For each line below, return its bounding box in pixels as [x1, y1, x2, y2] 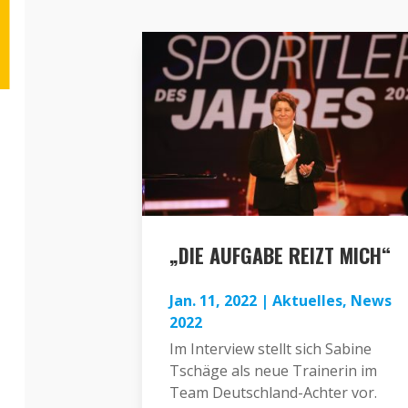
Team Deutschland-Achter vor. [168, 382, 377, 403]
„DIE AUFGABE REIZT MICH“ [168, 240, 391, 270]
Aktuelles [271, 290, 342, 311]
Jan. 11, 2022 [168, 290, 257, 311]
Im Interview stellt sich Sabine [168, 338, 372, 359]
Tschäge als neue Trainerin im [168, 360, 377, 381]
